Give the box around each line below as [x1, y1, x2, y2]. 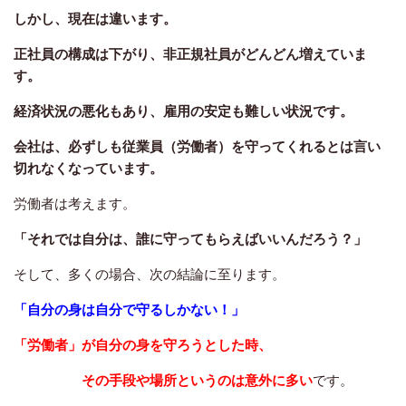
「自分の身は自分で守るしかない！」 [14, 301, 245, 317]
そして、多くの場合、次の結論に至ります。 [14, 266, 285, 282]
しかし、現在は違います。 [14, 10, 177, 26]
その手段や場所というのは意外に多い [14, 372, 313, 388]
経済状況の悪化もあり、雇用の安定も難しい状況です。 [14, 102, 353, 119]
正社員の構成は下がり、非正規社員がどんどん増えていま [14, 45, 367, 62]
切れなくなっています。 [14, 159, 163, 176]
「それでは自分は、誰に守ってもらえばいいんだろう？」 [14, 230, 367, 246]
